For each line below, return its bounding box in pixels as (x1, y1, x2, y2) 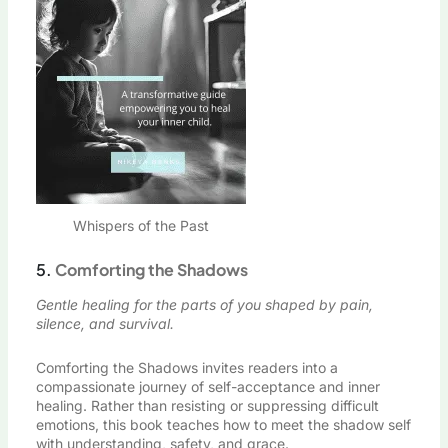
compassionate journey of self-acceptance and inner (35, 377, 380, 395)
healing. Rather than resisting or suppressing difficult (35, 396, 379, 414)
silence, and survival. (35, 315, 174, 333)
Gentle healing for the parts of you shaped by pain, (35, 296, 373, 314)
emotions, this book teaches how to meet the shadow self (35, 415, 411, 433)
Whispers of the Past (72, 216, 209, 234)
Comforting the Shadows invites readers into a (35, 358, 338, 376)
